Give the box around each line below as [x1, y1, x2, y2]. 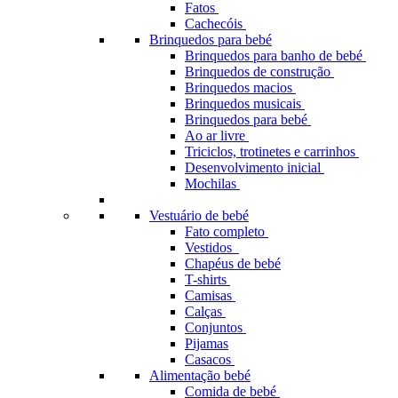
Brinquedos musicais [185, 96, 305, 111]
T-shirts [185, 272, 230, 287]
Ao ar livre [185, 128, 249, 143]
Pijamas [185, 336, 228, 351]
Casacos [185, 352, 235, 367]
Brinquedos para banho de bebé [185, 48, 366, 63]
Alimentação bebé [149, 368, 251, 383]
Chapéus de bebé [185, 256, 281, 271]
